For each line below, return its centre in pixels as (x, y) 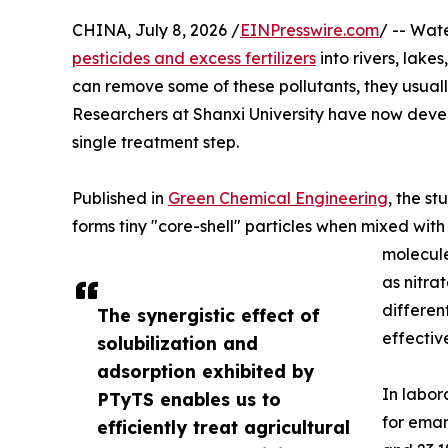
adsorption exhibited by (205, 371)
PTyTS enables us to (189, 399)
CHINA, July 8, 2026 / (156, 30)
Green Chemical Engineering (278, 198)
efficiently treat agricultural (223, 427)
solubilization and (177, 343)
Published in (120, 198)
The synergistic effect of (208, 315)
